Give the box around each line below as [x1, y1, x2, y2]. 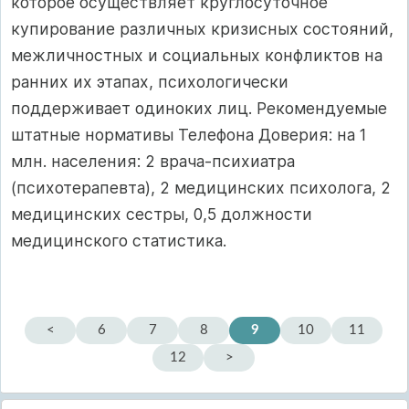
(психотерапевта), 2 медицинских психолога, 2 [11, 177, 391, 197]
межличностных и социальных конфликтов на [11, 45, 383, 65]
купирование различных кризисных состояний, [11, 18, 393, 38]
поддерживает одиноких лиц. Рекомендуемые [11, 98, 387, 118]
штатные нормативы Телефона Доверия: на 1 [11, 124, 366, 144]
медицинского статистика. [11, 230, 226, 250]
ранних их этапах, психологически [11, 71, 288, 91]
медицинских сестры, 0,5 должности [11, 204, 312, 224]
